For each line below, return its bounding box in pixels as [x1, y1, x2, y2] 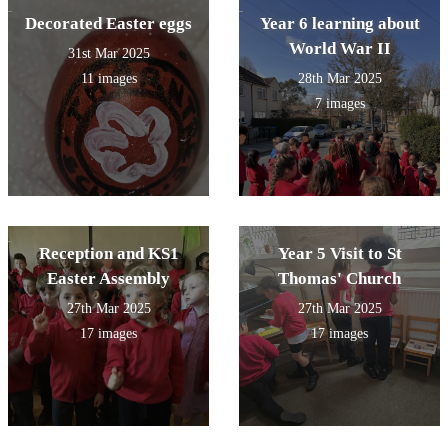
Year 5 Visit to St [277, 243, 402, 263]
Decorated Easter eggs [25, 13, 192, 33]
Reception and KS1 [38, 243, 179, 263]
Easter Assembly [47, 268, 170, 288]
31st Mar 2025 [67, 45, 150, 61]
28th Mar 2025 [297, 70, 382, 86]
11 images [80, 70, 137, 86]
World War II [288, 38, 391, 58]
